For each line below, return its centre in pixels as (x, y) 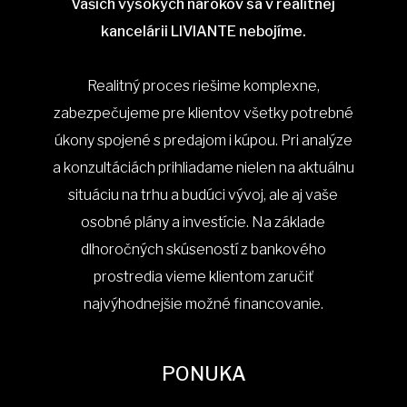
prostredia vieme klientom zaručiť (203, 277)
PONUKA (203, 373)
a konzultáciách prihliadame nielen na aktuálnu (203, 168)
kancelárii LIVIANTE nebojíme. (203, 31)
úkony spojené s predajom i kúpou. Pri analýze (203, 140)
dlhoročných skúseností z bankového (203, 249)
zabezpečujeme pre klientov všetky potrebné (203, 113)
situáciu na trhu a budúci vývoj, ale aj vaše (203, 195)
